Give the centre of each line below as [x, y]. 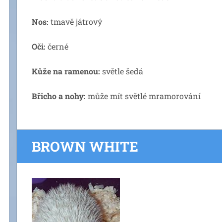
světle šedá [122, 71]
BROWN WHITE [85, 146]
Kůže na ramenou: [66, 71]
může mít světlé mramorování [143, 96]
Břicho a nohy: [59, 96]
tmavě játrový [75, 22]
